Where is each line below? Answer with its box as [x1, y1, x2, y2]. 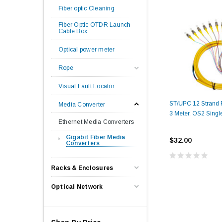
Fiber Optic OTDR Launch [58, 21, 131, 28]
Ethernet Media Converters [58, 118, 134, 125]
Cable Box [58, 28, 88, 35]
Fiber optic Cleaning [58, 5, 114, 12]
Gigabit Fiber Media [66, 134, 125, 141]
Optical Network [51, 183, 103, 190]
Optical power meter [58, 46, 115, 53]
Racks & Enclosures [51, 165, 113, 171]
